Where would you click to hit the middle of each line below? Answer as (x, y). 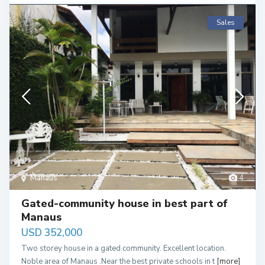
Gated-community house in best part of (125, 204)
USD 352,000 (52, 233)
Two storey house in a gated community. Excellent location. (124, 249)
